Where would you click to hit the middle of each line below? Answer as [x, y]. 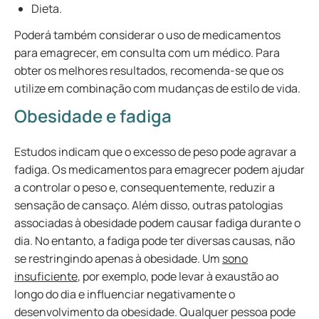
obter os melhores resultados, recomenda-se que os [149, 70]
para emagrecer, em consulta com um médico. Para [147, 53]
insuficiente [46, 276]
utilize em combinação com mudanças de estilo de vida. [159, 88]
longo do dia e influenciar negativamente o [125, 294]
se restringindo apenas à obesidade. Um [118, 258]
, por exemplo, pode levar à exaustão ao [178, 276]
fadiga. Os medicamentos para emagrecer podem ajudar [159, 169]
